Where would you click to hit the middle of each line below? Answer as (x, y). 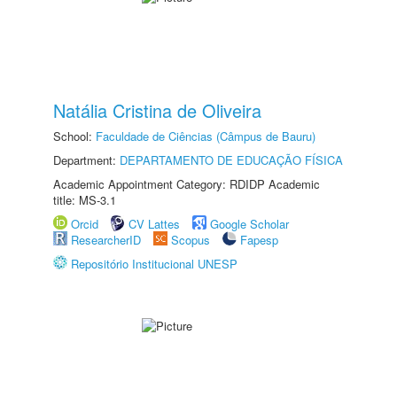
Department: (86, 160)
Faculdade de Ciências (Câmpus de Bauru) (206, 136)
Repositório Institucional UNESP (154, 264)
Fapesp (259, 240)
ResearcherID (108, 240)
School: (74, 136)
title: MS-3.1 (85, 200)
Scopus (191, 240)
